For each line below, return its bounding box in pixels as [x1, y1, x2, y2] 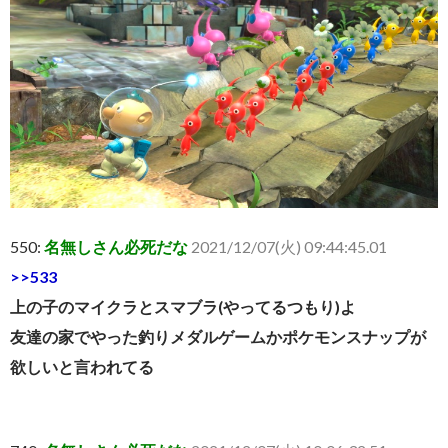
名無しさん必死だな [44, 237, 188, 257]
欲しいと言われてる [10, 357, 154, 377]
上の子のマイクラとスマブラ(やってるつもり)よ [10, 297, 356, 317]
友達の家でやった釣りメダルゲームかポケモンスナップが [10, 327, 426, 347]
